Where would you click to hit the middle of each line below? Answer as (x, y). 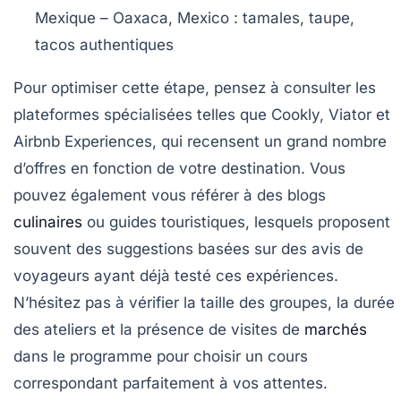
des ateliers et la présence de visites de (159, 329)
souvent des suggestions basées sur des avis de (188, 248)
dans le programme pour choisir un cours (161, 356)
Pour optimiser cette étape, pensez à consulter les (195, 87)
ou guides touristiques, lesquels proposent (236, 222)
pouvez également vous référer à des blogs (170, 195)
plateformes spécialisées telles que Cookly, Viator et (202, 114)
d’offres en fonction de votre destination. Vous (179, 168)
